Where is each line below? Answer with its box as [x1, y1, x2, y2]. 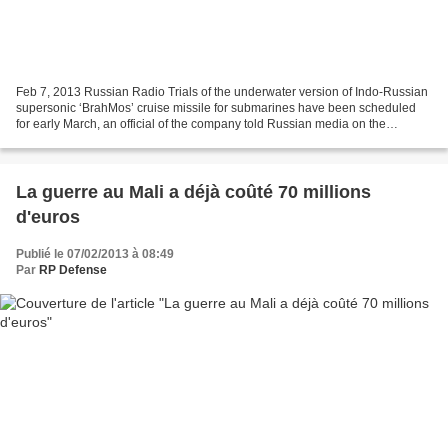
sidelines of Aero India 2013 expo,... [16, 133, 210, 148]
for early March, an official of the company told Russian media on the [16, 117, 386, 132]
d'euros [16, 207, 80, 228]
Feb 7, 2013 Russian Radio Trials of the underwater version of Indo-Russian [16, 85, 428, 100]
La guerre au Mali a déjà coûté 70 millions [16, 182, 371, 203]
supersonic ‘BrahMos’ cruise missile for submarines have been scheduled [16, 101, 416, 116]
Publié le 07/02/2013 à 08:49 [16, 247, 174, 262]
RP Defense [39, 263, 107, 278]
